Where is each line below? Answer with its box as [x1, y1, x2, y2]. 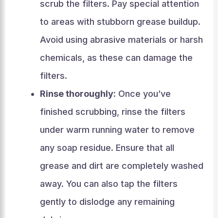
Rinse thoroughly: [39, 89, 116, 99]
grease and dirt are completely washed [39, 161, 203, 171]
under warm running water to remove [39, 125, 195, 135]
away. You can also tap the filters [39, 179, 178, 189]
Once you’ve [115, 89, 171, 99]
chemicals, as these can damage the [39, 53, 193, 63]
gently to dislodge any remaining [39, 197, 175, 207]
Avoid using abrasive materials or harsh [39, 35, 203, 45]
